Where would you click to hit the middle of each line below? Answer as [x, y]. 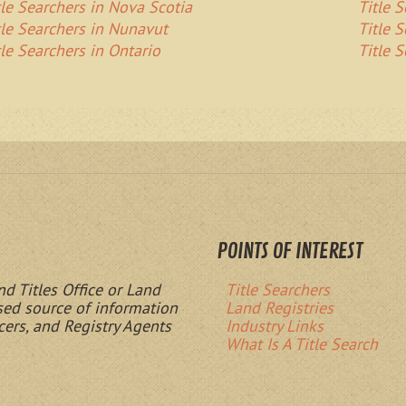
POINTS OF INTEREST [290, 251]
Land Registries [280, 308]
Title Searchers [278, 290]
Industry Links [275, 326]
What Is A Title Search [302, 344]
